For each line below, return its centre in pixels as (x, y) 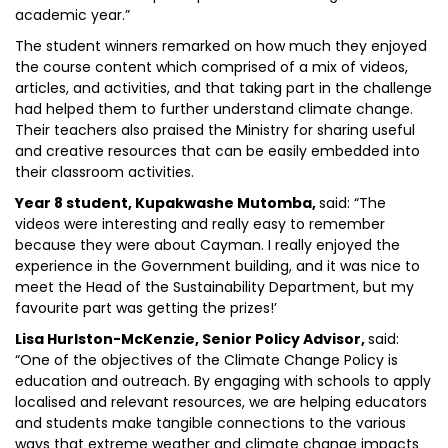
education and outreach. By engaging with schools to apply (223, 381)
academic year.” (72, 15)
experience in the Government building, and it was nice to (217, 266)
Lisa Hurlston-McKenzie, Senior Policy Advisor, (191, 339)
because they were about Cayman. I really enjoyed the (207, 245)
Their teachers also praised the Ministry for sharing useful (215, 130)
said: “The (352, 203)
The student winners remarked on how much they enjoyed (221, 46)
